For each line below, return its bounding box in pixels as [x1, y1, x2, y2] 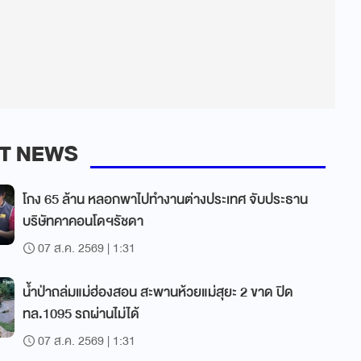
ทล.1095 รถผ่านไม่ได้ [23, 302, 139, 326]
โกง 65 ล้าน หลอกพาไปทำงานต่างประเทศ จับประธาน [23, 188, 308, 211]
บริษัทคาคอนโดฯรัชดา [23, 210, 143, 233]
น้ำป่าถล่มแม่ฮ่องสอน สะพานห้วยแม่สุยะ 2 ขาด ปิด [23, 280, 293, 304]
